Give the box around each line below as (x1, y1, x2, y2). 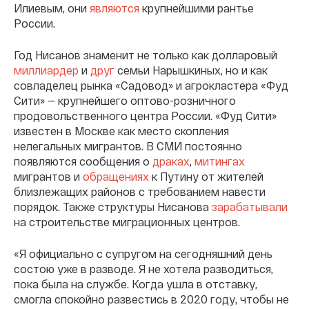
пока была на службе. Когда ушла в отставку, (14, 277, 257, 291)
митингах (195, 154, 245, 168)
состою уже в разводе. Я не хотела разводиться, (14, 262, 273, 276)
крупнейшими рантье (139, 1, 254, 15)
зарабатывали (212, 200, 288, 214)
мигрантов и (14, 170, 83, 183)
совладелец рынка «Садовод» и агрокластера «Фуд (14, 79, 288, 92)
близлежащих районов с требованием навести (14, 185, 266, 199)
